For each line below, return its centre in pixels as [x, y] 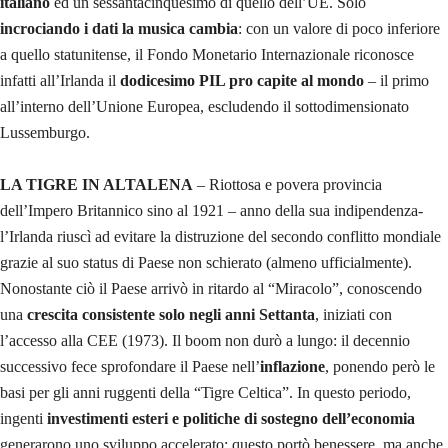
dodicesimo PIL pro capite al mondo [242, 80]
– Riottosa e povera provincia [287, 184]
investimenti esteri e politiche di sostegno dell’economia [231, 418]
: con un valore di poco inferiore [339, 28]
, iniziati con [353, 314]
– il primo [396, 80]
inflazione [292, 366]
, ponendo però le [380, 366]
